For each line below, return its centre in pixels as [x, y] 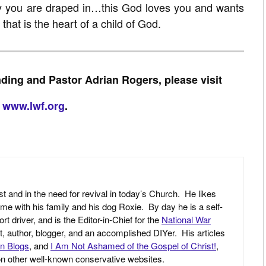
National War [186, 220]
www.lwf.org [34, 106]
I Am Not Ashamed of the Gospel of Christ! [133, 246]
